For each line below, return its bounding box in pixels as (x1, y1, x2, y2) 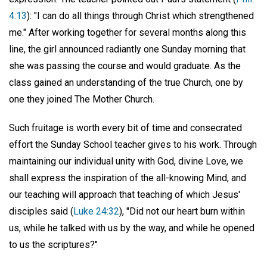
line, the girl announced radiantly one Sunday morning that (9, 43, 246, 55)
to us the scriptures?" (9, 239, 98, 251)
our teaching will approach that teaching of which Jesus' (9, 189, 240, 201)
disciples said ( (9, 206, 73, 218)
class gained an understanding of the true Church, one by (9, 76, 243, 88)
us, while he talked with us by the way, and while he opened (9, 222, 254, 234)
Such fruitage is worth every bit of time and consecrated (9, 122, 242, 134)
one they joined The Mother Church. (9, 93, 154, 105)
